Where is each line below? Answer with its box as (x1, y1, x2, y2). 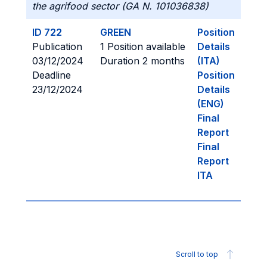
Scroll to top (176, 250, 218, 259)
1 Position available (100, 41, 185, 52)
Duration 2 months (100, 55, 185, 67)
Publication (32, 41, 85, 52)
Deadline (32, 69, 74, 81)
